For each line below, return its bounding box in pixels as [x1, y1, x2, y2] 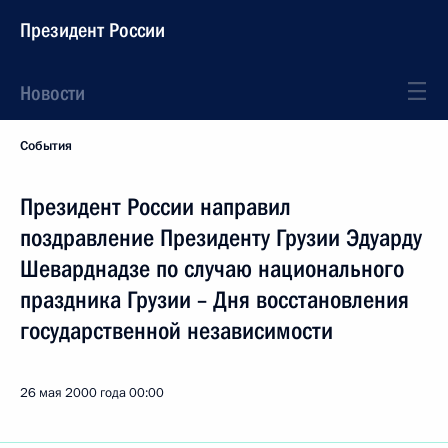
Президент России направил [20, 193, 291, 221]
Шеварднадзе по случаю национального [20, 255, 404, 283]
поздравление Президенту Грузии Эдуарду [20, 224, 422, 252]
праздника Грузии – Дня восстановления [20, 286, 409, 314]
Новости [20, 81, 85, 105]
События [20, 137, 72, 155]
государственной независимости [20, 317, 333, 345]
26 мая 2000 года [20, 384, 126, 402]
